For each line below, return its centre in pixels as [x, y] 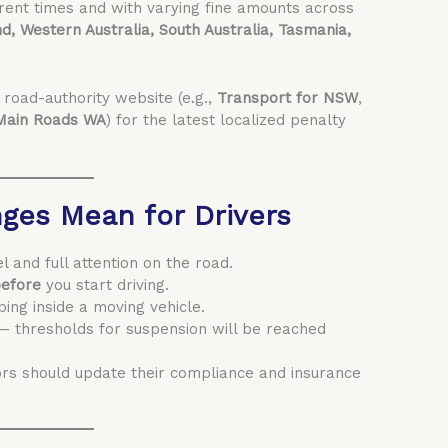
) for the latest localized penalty [226, 119]
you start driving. [105, 284]
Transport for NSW [288, 97]
